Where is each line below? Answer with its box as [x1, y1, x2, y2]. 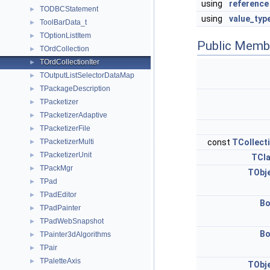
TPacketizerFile [40, 124, 90, 133]
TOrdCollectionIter [40, 58, 99, 66]
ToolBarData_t [40, 18, 87, 27]
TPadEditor [40, 190, 77, 199]
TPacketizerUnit [40, 151, 92, 159]
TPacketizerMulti [40, 137, 94, 146]
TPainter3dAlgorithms [40, 230, 111, 239]
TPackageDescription [40, 84, 110, 93]
